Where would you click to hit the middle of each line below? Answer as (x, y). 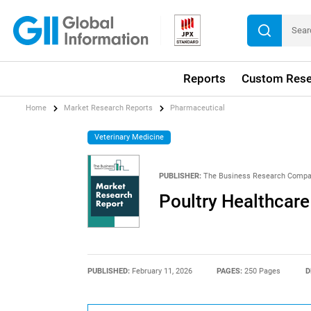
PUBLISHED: (109, 271)
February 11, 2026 (162, 271)
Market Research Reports (109, 108)
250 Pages (263, 271)
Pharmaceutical (198, 108)
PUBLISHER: (180, 176)
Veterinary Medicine (129, 137)
